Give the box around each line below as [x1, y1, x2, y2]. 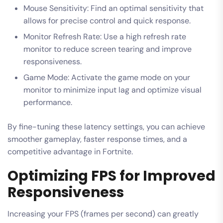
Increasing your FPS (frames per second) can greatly [7, 208, 199, 219]
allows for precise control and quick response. [23, 15, 191, 26]
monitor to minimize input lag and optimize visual [23, 84, 202, 95]
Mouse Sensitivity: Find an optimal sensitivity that [23, 2, 204, 13]
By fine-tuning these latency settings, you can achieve [7, 121, 205, 132]
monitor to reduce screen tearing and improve [23, 43, 192, 54]
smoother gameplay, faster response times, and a [7, 133, 187, 144]
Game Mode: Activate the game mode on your [23, 72, 190, 83]
